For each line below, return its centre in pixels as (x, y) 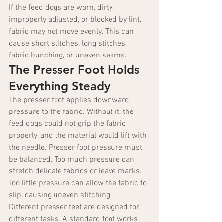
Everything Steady (59, 86)
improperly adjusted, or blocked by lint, (76, 20)
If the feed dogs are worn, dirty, (62, 8)
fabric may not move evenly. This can (72, 32)
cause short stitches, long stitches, (69, 44)
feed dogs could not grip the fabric (68, 124)
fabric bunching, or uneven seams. (68, 56)
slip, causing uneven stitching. (60, 195)
